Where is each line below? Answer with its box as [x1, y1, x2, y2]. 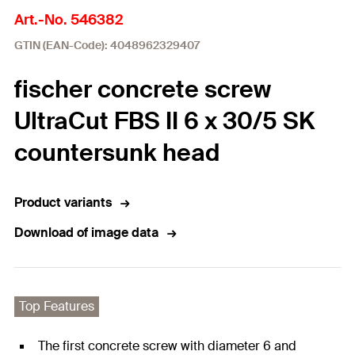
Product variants [14, 194, 112, 211]
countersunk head [14, 137, 219, 168]
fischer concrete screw [14, 74, 271, 105]
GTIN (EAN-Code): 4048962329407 [14, 38, 200, 52]
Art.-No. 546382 [14, 10, 123, 29]
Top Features [19, 298, 94, 315]
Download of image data [14, 224, 158, 241]
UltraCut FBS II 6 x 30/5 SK [14, 105, 315, 136]
